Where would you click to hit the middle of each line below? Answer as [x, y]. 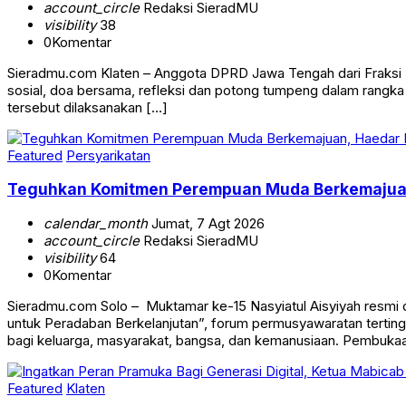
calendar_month [96, 223]
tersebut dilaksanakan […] [87, 107]
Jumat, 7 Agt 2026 [206, 223]
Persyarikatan [108, 155]
